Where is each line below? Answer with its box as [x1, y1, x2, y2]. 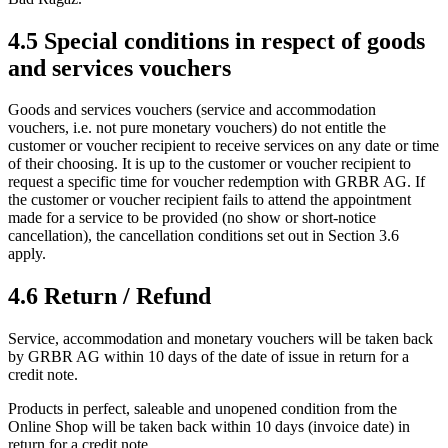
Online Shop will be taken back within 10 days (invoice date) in [8, 418, 410, 436]
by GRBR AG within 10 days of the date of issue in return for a [8, 348, 409, 366]
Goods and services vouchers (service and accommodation [8, 101, 376, 119]
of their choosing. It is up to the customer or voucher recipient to [8, 155, 411, 173]
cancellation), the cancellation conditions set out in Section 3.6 [8, 227, 399, 245]
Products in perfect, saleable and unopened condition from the [8, 400, 397, 418]
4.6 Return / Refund [8, 283, 211, 310]
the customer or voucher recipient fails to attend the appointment [8, 191, 411, 209]
